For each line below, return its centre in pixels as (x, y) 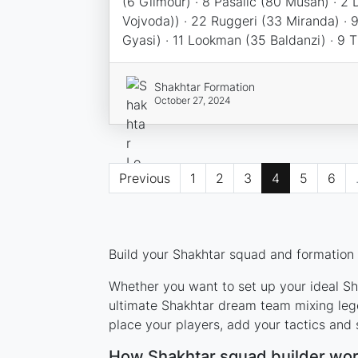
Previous (144, 178)
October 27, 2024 (193, 100)
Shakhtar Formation (205, 86)
